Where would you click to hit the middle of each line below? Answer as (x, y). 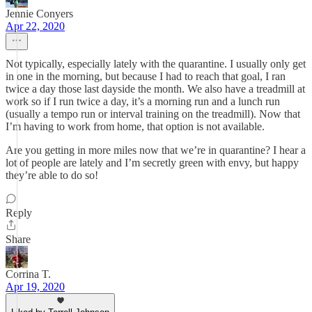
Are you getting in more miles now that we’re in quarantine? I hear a (156, 150)
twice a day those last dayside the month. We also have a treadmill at (155, 89)
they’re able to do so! (52, 175)
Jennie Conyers (39, 14)
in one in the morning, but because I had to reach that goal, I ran (146, 76)
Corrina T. (28, 274)
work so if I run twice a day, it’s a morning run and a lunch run (143, 101)
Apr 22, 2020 (35, 26)
